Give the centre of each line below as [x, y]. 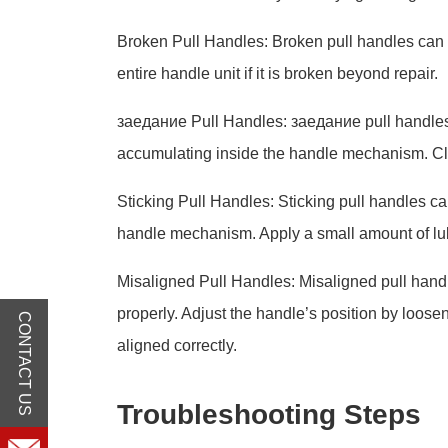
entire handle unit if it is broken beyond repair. [277, 73]
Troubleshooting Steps [269, 414]
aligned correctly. [177, 345]
